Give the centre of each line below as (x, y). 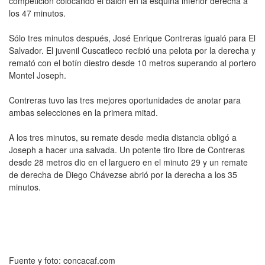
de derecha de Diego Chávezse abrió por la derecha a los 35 (123, 174)
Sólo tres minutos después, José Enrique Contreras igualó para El (132, 38)
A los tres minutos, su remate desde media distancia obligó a (123, 137)
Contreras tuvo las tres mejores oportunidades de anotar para (125, 100)
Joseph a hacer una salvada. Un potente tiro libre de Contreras (127, 149)
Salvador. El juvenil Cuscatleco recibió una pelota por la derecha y (132, 50)
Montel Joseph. (38, 75)
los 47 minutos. (37, 13)
